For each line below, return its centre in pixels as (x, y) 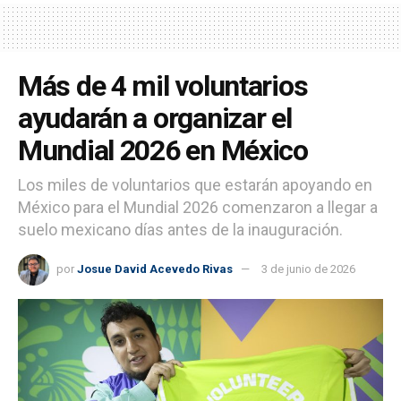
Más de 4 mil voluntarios (163, 86)
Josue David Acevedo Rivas (155, 269)
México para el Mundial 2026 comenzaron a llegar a (198, 208)
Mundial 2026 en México (163, 151)
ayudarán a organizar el (155, 119)
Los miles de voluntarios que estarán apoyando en (195, 185)
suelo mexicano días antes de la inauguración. (180, 230)
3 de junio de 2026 (308, 269)
